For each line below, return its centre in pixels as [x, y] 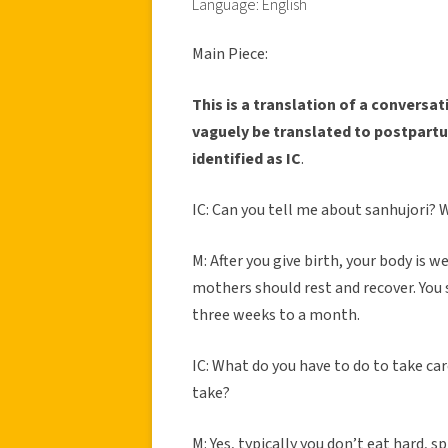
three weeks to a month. [276, 314]
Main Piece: [230, 53]
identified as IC [246, 158]
